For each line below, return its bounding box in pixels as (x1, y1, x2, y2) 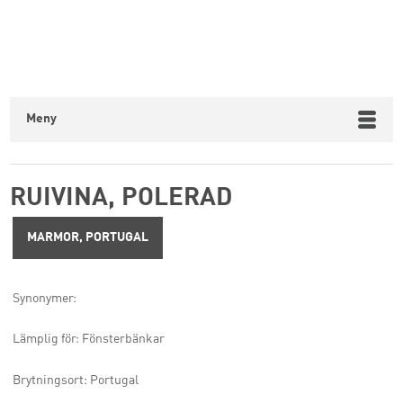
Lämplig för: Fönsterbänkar (12, 333, 165, 346)
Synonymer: (12, 291, 76, 305)
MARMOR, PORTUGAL (26, 231, 148, 244)
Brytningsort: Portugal (12, 373, 139, 387)
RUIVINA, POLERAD (10, 186, 233, 211)
